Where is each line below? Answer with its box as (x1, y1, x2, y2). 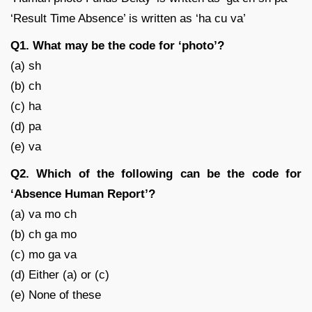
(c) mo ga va (10, 247, 77, 261)
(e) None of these (10, 288, 101, 302)
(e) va (10, 139, 41, 153)
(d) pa (10, 119, 41, 133)
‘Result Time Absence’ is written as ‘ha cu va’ (10, 11, 246, 25)
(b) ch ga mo (10, 227, 77, 241)
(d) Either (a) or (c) (10, 267, 109, 281)
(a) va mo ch (10, 207, 77, 221)
